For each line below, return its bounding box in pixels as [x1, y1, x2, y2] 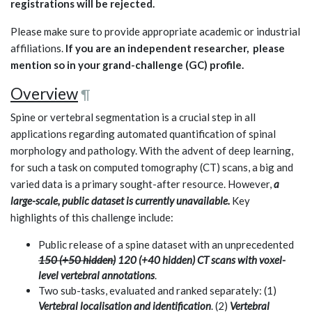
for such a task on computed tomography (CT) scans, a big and [10, 161, 293, 174]
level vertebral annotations [38, 269, 155, 282]
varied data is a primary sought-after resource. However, [10, 178, 274, 191]
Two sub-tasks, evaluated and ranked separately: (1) [38, 284, 276, 297]
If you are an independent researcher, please [65, 42, 285, 55]
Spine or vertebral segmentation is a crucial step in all [10, 111, 256, 124]
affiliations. [10, 42, 65, 55]
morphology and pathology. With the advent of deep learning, [10, 144, 293, 157]
